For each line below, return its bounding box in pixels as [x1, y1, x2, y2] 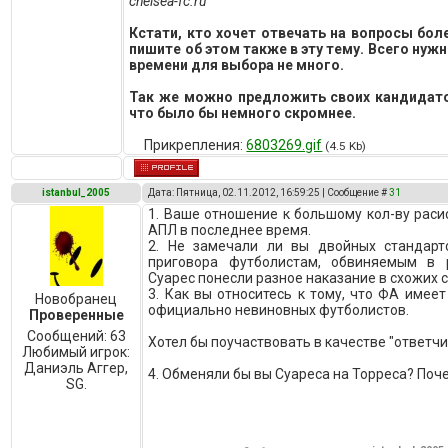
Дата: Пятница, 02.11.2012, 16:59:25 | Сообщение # [148, 187, 390, 198]
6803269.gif [246, 137, 323, 153]
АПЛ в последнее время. [148, 222, 312, 238]
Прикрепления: [144, 137, 247, 153]
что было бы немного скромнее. [129, 105, 357, 121]
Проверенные [28, 307, 124, 323]
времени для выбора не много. [129, 57, 345, 73]
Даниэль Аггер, [24, 360, 129, 376]
